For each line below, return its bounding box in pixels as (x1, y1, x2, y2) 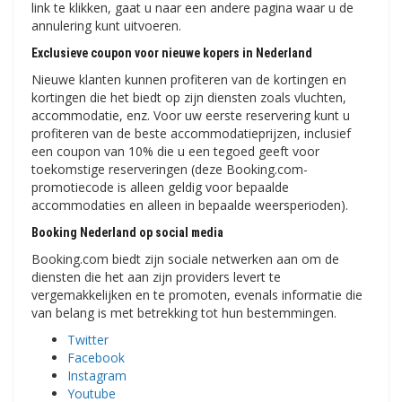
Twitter (67, 331, 109, 349)
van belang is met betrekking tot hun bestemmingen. (31, 304, 336, 322)
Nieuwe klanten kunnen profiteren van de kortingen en (31, 71, 346, 89)
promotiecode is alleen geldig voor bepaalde (31, 179, 289, 197)
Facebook (67, 349, 125, 367)
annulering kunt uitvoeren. (31, 17, 181, 35)
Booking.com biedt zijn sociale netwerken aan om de (31, 250, 339, 268)
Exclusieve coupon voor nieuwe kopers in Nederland (31, 46, 312, 61)
